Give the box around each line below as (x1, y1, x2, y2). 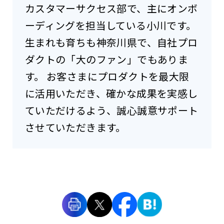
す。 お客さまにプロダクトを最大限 (24, 69, 189, 84)
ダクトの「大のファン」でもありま (24, 52, 188, 67)
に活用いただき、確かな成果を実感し (24, 86, 198, 101)
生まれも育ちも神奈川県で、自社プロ (24, 35, 198, 50)
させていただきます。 (24, 120, 126, 135)
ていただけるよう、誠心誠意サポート (24, 103, 198, 118)
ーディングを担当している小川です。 (24, 18, 196, 33)
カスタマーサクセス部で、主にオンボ (24, 1, 198, 16)
